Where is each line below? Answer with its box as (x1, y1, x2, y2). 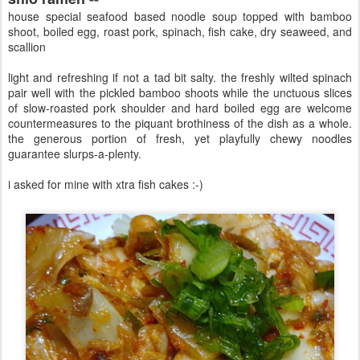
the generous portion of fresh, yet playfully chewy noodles (8, 130, 352, 146)
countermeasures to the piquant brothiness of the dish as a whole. (8, 115, 352, 131)
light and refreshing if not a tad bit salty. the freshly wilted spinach (8, 69, 352, 85)
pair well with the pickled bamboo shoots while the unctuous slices (8, 84, 352, 100)
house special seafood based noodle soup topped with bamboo (8, 8, 352, 24)
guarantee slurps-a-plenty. (8, 145, 141, 162)
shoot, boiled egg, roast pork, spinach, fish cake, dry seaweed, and (8, 23, 352, 39)
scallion (8, 39, 46, 55)
